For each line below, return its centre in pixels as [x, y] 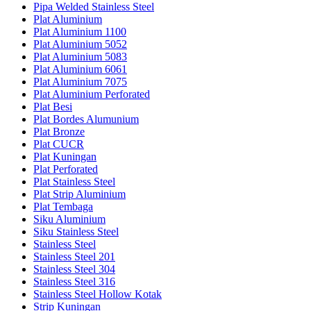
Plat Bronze [59, 132]
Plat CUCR [59, 144]
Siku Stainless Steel [76, 232]
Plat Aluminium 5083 [80, 57]
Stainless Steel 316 [74, 282]
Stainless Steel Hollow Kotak [98, 294]
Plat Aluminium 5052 [80, 44]
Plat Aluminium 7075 [80, 82]
